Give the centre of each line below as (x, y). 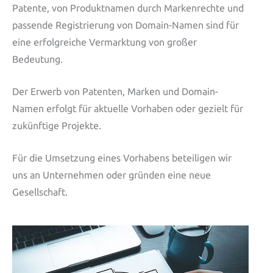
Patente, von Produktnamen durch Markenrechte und (128, 8)
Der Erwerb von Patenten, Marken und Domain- (115, 91)
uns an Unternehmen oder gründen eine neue (112, 175)
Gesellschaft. (40, 192)
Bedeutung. (37, 59)
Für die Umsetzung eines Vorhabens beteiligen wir (122, 158)
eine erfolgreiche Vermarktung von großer (105, 42)
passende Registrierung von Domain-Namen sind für (126, 25)
